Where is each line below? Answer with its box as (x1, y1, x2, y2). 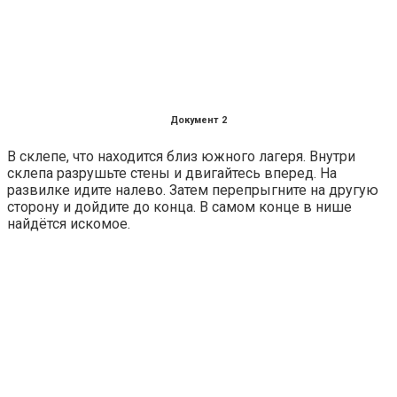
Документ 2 (170, 113, 227, 126)
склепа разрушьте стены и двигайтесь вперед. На (7, 164, 337, 182)
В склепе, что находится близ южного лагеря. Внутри (7, 147, 355, 165)
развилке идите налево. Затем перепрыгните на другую (7, 181, 378, 198)
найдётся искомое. (7, 214, 130, 232)
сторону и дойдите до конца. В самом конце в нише (7, 198, 352, 215)
